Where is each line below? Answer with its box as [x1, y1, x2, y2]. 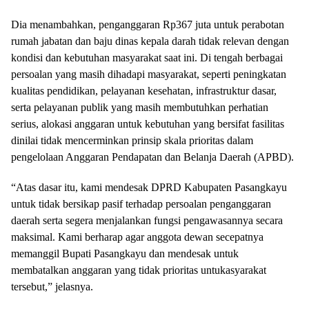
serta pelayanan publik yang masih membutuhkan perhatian [11, 101, 268, 114]
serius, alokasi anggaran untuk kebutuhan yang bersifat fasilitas [11, 118, 284, 130]
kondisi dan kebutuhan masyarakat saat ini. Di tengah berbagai [11, 52, 283, 64]
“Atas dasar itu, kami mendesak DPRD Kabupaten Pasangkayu [11, 181, 287, 194]
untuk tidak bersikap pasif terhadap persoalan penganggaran [11, 198, 271, 210]
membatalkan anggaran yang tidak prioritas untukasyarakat [11, 264, 266, 277]
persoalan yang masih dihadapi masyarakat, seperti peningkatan [11, 68, 286, 81]
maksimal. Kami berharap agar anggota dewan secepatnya [11, 231, 263, 243]
